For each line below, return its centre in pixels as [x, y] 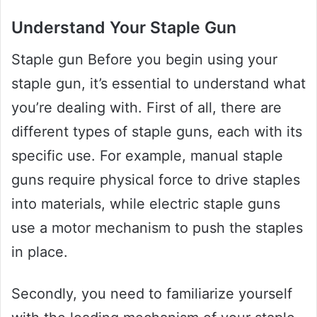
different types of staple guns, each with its [157, 131]
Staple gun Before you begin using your [144, 59]
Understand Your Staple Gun [124, 28]
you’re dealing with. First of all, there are [146, 107]
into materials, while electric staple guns [146, 203]
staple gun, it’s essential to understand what [158, 83]
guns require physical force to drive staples [156, 179]
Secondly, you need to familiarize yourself [152, 293]
